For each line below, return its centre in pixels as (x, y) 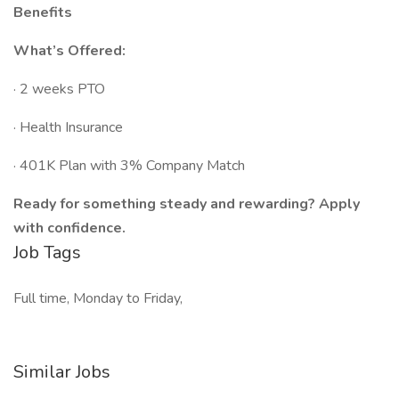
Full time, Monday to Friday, (98, 298)
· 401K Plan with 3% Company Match (129, 166)
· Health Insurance (68, 127)
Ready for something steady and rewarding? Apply (187, 204)
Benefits (43, 12)
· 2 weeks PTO (59, 89)
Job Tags (47, 252)
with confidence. (69, 228)
